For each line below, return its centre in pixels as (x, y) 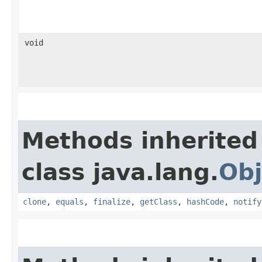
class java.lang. (120, 172)
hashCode (205, 201)
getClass (158, 201)
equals (70, 201)
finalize (112, 201)
